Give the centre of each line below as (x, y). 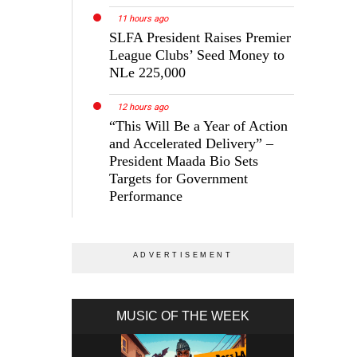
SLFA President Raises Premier (200, 38)
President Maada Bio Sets (184, 161)
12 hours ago (143, 108)
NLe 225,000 (148, 73)
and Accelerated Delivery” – (192, 144)
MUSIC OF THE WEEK (183, 316)
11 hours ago (143, 19)
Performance (146, 196)
